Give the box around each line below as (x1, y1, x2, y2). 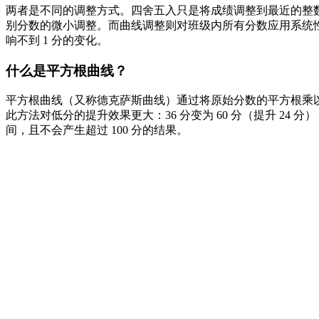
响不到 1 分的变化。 (6, 33, 108, 46)
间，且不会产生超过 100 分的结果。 (6, 124, 188, 137)
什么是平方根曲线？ (6, 63, 127, 78)
